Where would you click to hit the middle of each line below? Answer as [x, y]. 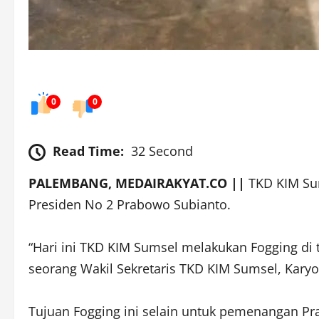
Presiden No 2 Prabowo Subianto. [130, 205]
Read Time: [88, 151]
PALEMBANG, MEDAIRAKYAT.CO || [137, 183]
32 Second [162, 151]
